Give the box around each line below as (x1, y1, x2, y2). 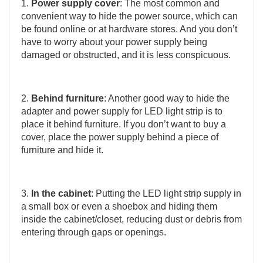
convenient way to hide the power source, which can (21, 11, 238, 21)
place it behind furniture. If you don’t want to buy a (21, 119, 226, 129)
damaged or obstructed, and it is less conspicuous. (21, 49, 231, 60)
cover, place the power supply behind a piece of (21, 131, 218, 142)
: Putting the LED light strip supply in (91, 188, 241, 198)
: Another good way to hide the (104, 93, 230, 103)
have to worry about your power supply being (21, 36, 207, 47)
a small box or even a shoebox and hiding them (21, 201, 217, 211)
